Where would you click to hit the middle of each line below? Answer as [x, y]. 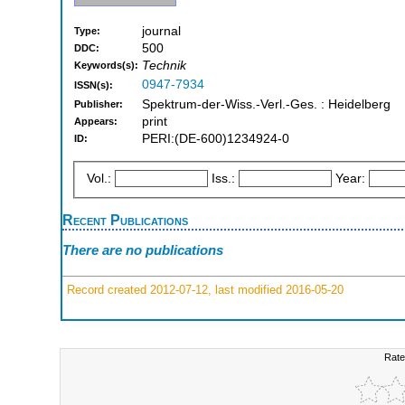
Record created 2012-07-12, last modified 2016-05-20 [203, 289]
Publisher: [99, 104]
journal [161, 32]
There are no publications [143, 250]
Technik [164, 66]
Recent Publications [125, 219]
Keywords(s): [106, 66]
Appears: [96, 122]
